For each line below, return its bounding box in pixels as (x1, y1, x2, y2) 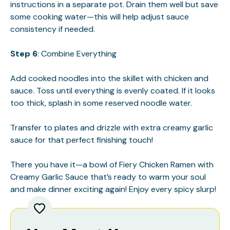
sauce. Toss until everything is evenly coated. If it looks (10, 85, 215, 96)
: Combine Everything (37, 48, 117, 59)
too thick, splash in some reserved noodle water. (10, 97, 192, 108)
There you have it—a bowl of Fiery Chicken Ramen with (10, 159, 214, 170)
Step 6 (10, 48, 37, 59)
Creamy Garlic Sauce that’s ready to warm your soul (10, 171, 206, 182)
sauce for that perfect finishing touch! (10, 134, 153, 145)
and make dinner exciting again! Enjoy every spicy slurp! (10, 183, 216, 195)
